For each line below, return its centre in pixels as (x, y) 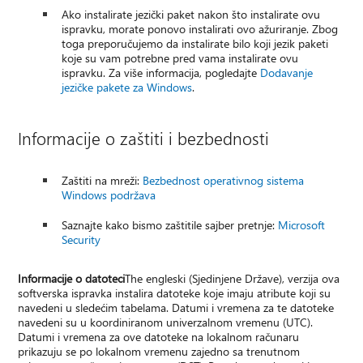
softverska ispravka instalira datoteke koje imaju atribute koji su (175, 293)
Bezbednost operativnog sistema (224, 181)
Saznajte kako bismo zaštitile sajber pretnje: (170, 225)
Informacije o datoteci (72, 279)
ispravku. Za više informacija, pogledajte (161, 73)
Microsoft (302, 225)
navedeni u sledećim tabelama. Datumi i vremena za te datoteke (176, 308)
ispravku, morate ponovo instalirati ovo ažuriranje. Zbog (200, 29)
